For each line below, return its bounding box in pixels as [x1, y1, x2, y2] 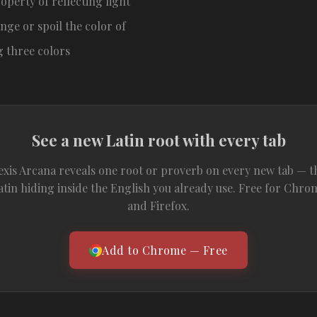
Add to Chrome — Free [102, 243, 228, 258]
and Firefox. [127, 198, 190, 213]
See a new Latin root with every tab [31, 129, 286, 151]
